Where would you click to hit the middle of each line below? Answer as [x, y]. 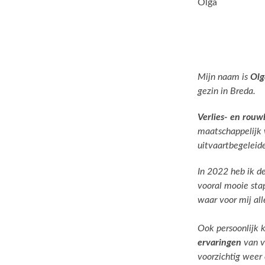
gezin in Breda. [227, 91]
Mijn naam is [224, 77]
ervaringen [219, 243]
